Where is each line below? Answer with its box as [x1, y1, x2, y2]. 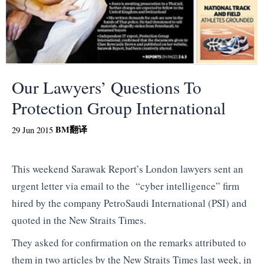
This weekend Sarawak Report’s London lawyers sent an [12, 162, 243, 176]
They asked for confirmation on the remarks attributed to [12, 235, 246, 249]
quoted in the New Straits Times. [12, 213, 146, 227]
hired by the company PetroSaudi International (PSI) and [12, 196, 247, 210]
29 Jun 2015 [12, 124, 53, 136]
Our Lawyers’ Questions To [12, 75, 202, 98]
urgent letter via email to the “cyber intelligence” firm [12, 179, 239, 193]
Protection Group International [12, 95, 226, 119]
